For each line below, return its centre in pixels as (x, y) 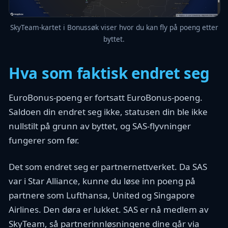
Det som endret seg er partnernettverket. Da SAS (108, 166)
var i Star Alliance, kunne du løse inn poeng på (102, 181)
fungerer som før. (44, 140)
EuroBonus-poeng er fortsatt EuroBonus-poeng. (106, 97)
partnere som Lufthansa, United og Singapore (102, 195)
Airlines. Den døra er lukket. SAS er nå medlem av (109, 209)
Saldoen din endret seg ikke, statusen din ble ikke (108, 111)
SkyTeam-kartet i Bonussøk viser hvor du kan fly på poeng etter (114, 27)
